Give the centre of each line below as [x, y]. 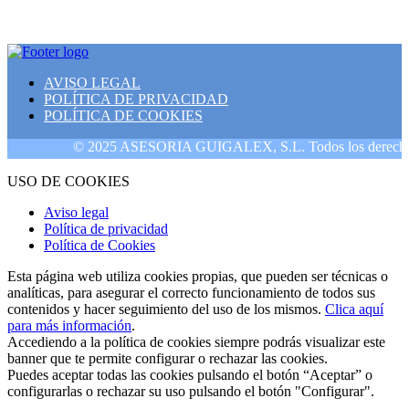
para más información [69, 325]
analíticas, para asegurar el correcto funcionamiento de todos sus [191, 292]
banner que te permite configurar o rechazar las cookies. [168, 358]
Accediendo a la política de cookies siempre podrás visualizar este [196, 341]
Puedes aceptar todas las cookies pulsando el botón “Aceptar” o [190, 374]
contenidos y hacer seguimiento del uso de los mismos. [166, 309]
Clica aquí [354, 309]
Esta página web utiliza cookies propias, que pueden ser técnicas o [198, 276]
